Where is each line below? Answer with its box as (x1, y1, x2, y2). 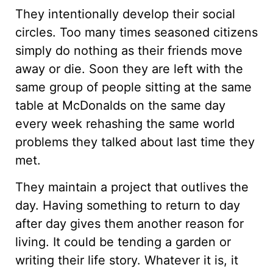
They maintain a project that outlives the (15, 180, 249, 194)
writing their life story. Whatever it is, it (15, 253, 238, 268)
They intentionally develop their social (15, 6, 235, 21)
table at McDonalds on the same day (15, 97, 225, 113)
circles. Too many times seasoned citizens (15, 24, 258, 40)
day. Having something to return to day (15, 198, 240, 213)
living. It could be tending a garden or (15, 235, 231, 249)
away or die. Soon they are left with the (15, 61, 243, 76)
